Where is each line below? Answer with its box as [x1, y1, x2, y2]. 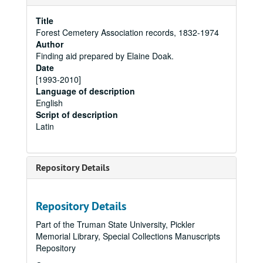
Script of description [36, 109, 118, 120]
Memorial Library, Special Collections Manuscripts [36, 230, 220, 242]
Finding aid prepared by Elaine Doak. [36, 50, 174, 62]
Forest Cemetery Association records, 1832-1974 [36, 26, 219, 38]
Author [36, 38, 63, 50]
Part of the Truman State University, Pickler [36, 218, 195, 230]
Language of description [36, 85, 135, 97]
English [36, 97, 63, 109]
